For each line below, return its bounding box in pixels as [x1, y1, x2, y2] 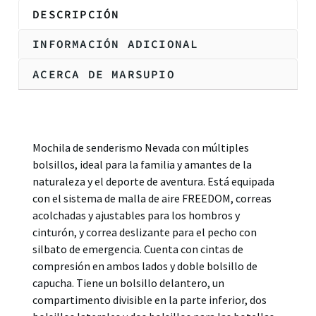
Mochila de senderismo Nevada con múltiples [32, 140, 249, 154]
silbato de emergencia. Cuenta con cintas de [32, 241, 243, 256]
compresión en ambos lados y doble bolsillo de [32, 258, 257, 273]
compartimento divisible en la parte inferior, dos [32, 292, 267, 307]
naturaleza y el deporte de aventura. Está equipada [32, 174, 274, 188]
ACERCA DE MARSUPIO [32, 66, 175, 81]
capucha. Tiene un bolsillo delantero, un [32, 275, 224, 290]
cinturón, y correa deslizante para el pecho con [32, 224, 257, 239]
